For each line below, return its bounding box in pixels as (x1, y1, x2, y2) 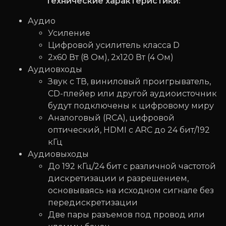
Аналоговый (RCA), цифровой (48, 113, 175, 123)
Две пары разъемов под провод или (48, 210, 205, 220)
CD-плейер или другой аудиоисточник (48, 89, 217, 99)
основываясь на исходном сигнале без (48, 186, 214, 196)
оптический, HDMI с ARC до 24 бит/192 (48, 125, 210, 135)
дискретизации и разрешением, (48, 174, 189, 184)
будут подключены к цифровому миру (48, 101, 214, 111)
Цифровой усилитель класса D (48, 40, 180, 50)
